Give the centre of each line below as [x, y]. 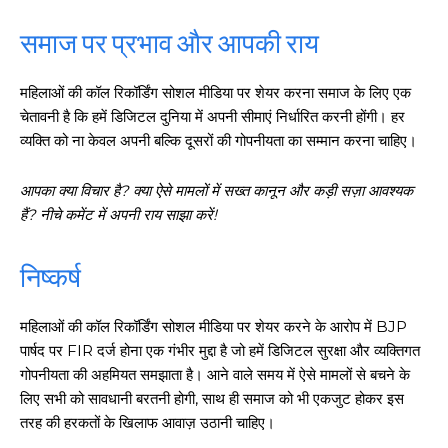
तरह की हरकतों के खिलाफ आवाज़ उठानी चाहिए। [147, 422]
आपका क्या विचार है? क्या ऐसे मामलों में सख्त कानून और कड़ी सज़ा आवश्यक [216, 190]
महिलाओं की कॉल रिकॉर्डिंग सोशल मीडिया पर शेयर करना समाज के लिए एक [215, 92]
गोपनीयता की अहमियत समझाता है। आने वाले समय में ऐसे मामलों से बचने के [215, 374]
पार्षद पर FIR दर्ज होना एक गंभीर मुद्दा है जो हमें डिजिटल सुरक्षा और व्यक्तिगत [220, 350]
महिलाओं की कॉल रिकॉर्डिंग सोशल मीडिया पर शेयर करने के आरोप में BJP [213, 326]
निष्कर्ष [50, 275]
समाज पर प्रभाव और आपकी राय [169, 41]
